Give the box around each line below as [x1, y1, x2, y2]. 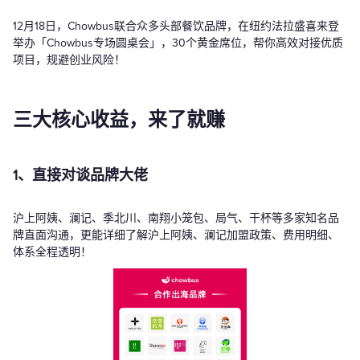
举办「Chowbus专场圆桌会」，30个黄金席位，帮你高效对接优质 [13, 36, 343, 51]
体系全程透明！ [13, 245, 92, 260]
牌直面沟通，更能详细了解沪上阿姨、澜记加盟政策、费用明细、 [13, 228, 339, 243]
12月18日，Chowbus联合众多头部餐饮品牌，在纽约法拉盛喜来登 [13, 19, 339, 34]
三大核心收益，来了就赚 [13, 108, 225, 133]
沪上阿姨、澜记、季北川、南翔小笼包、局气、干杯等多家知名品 [13, 211, 339, 226]
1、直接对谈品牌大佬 [13, 166, 148, 185]
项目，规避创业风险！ [13, 53, 125, 67]
